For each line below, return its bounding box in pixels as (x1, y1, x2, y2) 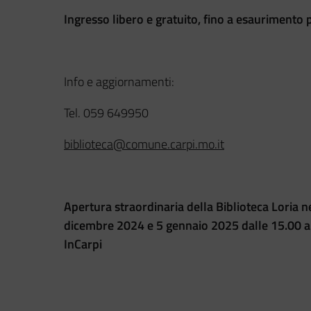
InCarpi (64, 234, 102, 253)
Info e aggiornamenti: (64, 72, 174, 91)
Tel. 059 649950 (64, 103, 149, 122)
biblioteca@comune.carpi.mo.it (64, 134, 224, 153)
